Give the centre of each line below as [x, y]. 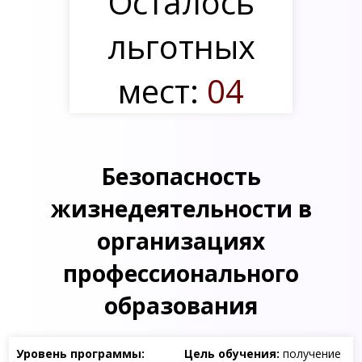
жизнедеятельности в [181, 209]
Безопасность [181, 177]
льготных [181, 46]
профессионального [181, 274]
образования [181, 306]
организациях [181, 241]
